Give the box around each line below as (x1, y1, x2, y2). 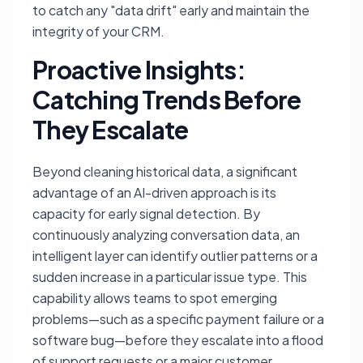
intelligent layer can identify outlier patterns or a (32, 247, 318, 264)
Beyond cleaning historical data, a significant (32, 163, 297, 180)
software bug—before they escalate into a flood (32, 331, 323, 348)
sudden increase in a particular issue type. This (32, 268, 307, 285)
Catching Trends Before (32, 84, 301, 115)
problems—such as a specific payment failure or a (32, 310, 324, 327)
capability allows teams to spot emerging (32, 289, 277, 306)
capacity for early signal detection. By (32, 205, 260, 222)
